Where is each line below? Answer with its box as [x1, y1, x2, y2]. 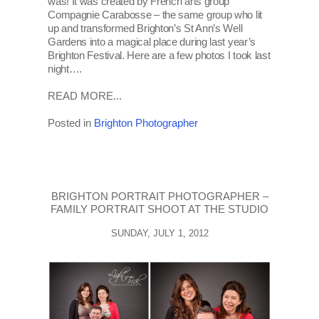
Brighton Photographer [94, 117, 199, 130]
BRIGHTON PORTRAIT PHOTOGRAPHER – [51, 190, 268, 203]
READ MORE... [48, 90, 122, 103]
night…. [48, 63, 83, 75]
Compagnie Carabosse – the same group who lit [48, 9, 262, 21]
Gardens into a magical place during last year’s [48, 36, 256, 48]
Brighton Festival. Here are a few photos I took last [48, 49, 271, 62]
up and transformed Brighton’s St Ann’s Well [48, 22, 243, 35]
